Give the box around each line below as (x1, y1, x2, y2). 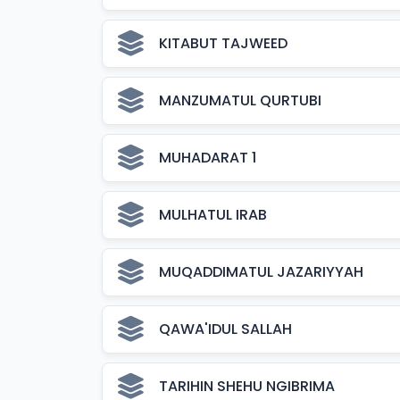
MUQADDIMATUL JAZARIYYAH (159, 262, 363, 282)
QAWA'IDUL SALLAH (159, 319, 292, 339)
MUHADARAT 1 (159, 147, 256, 168)
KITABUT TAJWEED (159, 33, 287, 54)
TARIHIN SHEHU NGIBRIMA (159, 376, 335, 396)
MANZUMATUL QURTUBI (159, 90, 321, 111)
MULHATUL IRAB (159, 204, 267, 225)
